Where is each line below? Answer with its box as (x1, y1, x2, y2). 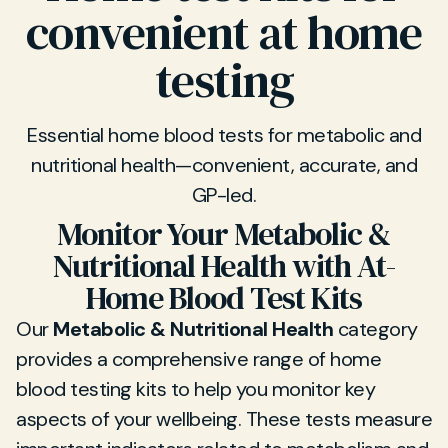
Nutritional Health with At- (52, 244, 396, 288)
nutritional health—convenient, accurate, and (31, 152, 417, 178)
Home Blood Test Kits (85, 276, 363, 320)
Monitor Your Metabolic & (58, 212, 390, 256)
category (333, 316, 418, 342)
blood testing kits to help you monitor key (16, 376, 375, 402)
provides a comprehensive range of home (16, 346, 381, 372)
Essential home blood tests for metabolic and (27, 122, 421, 148)
